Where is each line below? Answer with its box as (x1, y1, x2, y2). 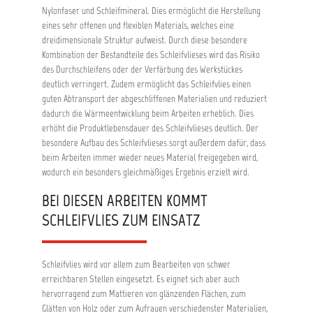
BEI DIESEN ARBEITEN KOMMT (42, 191, 208, 210)
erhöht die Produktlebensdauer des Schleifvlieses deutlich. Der (42, 122, 259, 134)
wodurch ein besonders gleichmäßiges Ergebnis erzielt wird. (42, 166, 249, 178)
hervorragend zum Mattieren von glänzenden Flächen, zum (42, 288, 246, 300)
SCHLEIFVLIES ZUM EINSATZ (42, 210, 201, 230)
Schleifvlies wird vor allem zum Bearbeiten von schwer (42, 259, 231, 270)
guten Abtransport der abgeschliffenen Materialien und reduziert (42, 93, 267, 105)
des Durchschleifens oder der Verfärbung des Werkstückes (42, 64, 242, 75)
